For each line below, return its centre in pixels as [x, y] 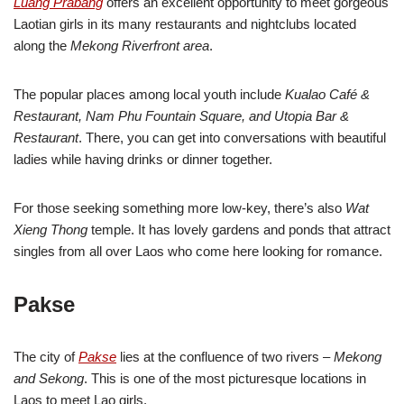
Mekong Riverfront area [140, 45]
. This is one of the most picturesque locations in [225, 378]
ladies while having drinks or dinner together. [143, 159]
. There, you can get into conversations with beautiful [232, 137]
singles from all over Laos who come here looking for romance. [198, 251]
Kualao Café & [327, 94]
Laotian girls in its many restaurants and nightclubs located [185, 23]
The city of [46, 356]
